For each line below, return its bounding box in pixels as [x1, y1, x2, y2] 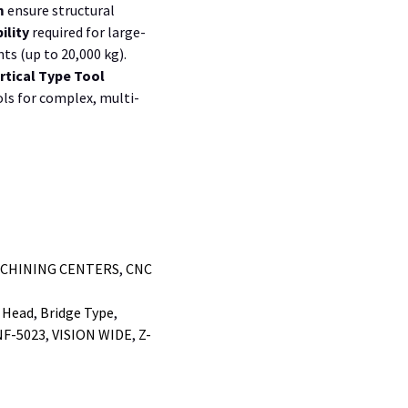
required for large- [29, 22, 146, 41]
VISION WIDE [52, 324, 132, 343]
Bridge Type [40, 302, 114, 321]
